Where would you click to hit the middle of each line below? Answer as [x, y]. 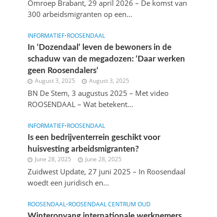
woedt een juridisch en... [68, 183]
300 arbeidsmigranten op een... [80, 14]
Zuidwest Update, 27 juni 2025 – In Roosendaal [106, 171]
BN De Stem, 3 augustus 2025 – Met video [98, 93]
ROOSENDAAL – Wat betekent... [80, 104]
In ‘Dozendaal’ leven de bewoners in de [99, 47]
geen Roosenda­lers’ [63, 70]
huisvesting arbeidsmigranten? [83, 149]
